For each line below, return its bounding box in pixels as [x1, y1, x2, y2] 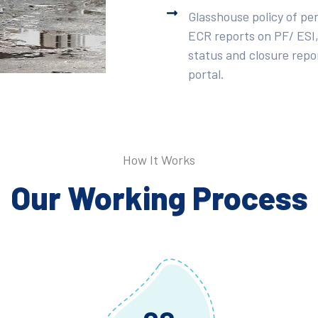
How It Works [123, 152, 195, 168]
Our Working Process [10, 178, 308, 217]
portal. [188, 66, 225, 82]
